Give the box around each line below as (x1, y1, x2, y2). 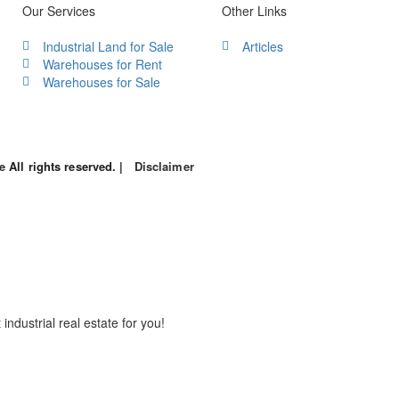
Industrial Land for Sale (42, 37, 174, 55)
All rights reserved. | (5, 158, 134, 175)
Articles (241, 37, 283, 55)
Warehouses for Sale (42, 73, 160, 91)
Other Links (222, 2, 287, 20)
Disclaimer (134, 158, 194, 175)
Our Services (22, 2, 95, 20)
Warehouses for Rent (42, 55, 162, 73)
